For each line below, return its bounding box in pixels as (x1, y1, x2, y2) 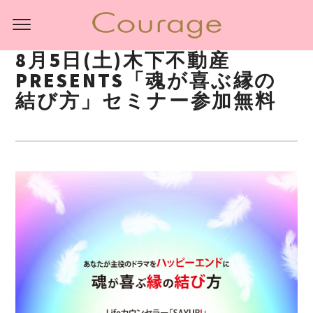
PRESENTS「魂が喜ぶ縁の (15, 68, 277, 93)
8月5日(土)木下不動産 (15, 48, 231, 73)
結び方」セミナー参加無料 (15, 88, 277, 113)
